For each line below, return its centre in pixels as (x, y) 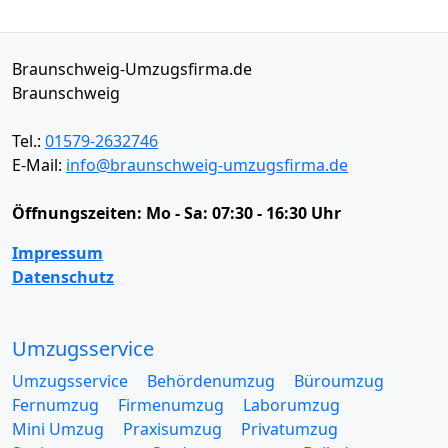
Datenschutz (63, 277)
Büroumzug (339, 381)
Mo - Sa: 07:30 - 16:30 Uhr (243, 213)
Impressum (57, 253)
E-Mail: (39, 165)
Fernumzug (55, 405)
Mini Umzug (58, 429)
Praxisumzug (172, 429)
